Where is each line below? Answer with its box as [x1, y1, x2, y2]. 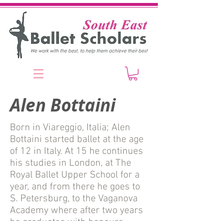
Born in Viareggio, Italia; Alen [10, 122, 130, 134]
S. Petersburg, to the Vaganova [10, 193, 138, 205]
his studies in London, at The [10, 157, 131, 169]
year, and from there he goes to [10, 181, 140, 193]
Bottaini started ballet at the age [10, 134, 144, 146]
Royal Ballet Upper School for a [10, 169, 140, 181]
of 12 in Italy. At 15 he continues [10, 146, 143, 157]
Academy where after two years [10, 205, 143, 217]
